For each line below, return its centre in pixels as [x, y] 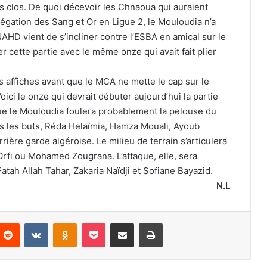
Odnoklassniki [102, 223]
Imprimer [178, 223]
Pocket [118, 223]
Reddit [31, 223]
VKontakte [67, 223]
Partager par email [143, 223]
